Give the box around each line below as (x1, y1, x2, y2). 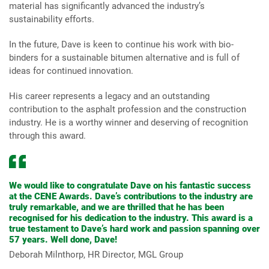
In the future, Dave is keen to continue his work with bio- (9, 39, 234, 50)
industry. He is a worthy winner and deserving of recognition (9, 117, 248, 128)
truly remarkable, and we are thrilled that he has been (9, 202, 224, 213)
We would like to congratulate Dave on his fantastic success (9, 180, 251, 192)
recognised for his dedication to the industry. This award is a (9, 213, 253, 224)
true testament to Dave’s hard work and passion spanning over (9, 223, 260, 235)
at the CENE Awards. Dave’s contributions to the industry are (9, 191, 253, 202)
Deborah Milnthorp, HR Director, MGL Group (9, 249, 183, 261)
